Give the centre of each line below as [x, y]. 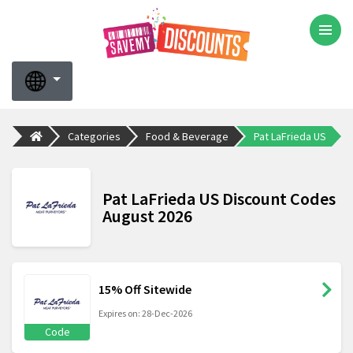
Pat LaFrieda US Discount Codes [219, 199]
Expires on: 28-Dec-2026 [145, 314]
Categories [94, 136]
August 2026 [147, 216]
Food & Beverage [187, 136]
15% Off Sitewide [145, 290]
